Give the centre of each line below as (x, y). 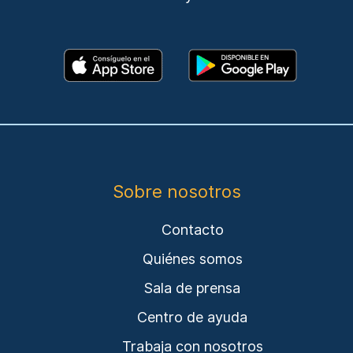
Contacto (192, 230)
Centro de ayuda (192, 317)
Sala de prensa (192, 288)
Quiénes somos (192, 259)
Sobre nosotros (176, 191)
